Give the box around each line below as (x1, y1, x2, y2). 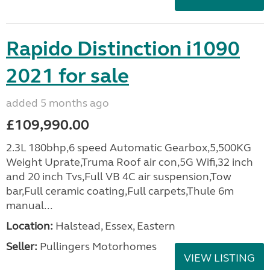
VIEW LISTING (184, 251, 255, 265)
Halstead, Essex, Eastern (53, 219, 175, 233)
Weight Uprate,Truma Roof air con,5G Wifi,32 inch (6, 155, 253, 169)
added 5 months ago (6, 96, 109, 110)
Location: (6, 219, 53, 233)
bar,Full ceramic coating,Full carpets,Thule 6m (6, 184, 234, 198)
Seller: (6, 240, 37, 253)
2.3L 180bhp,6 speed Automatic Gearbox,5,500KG (6, 141, 251, 154)
